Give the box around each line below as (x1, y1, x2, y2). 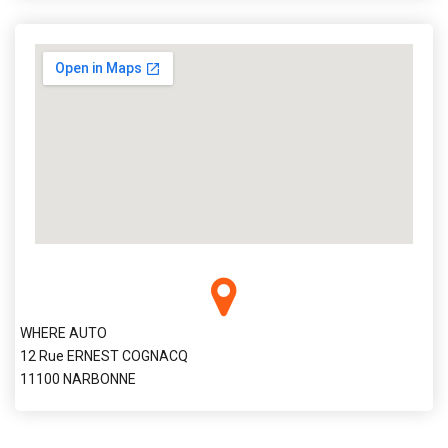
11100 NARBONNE (20, 370, 136, 387)
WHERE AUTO (20, 324, 107, 341)
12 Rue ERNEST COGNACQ (20, 347, 188, 364)
